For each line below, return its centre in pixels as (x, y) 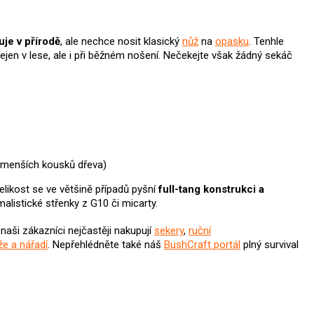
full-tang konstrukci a (211, 190)
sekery (169, 231)
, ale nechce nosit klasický (121, 42)
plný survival (269, 245)
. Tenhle (266, 42)
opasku (232, 42)
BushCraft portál (202, 245)
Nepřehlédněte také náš (107, 245)
